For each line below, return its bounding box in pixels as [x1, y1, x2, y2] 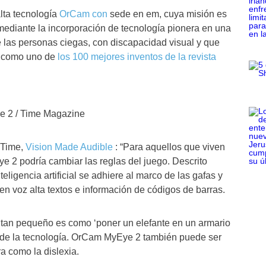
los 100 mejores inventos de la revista [58, 52, 216, 62]
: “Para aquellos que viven [113, 142, 225, 152]
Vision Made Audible [26, 142, 113, 152]
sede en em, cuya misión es [107, 9, 227, 19]
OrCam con [59, 9, 107, 19]
